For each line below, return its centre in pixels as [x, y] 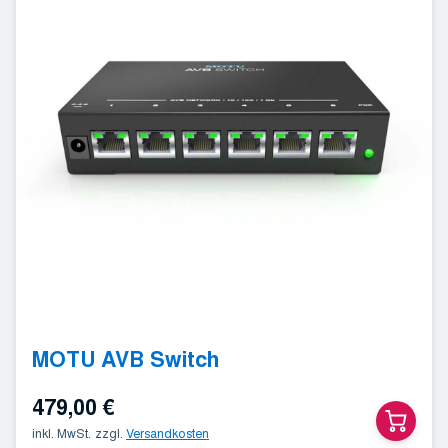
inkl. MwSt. [61, 433]
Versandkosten [167, 433]
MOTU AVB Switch [126, 359]
